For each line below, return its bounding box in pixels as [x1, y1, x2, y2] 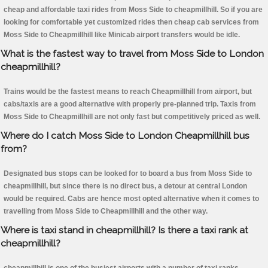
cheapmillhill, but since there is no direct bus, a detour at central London [4, 182, 247, 191]
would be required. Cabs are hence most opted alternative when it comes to [4, 194, 259, 203]
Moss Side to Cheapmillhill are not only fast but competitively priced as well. [4, 112, 260, 121]
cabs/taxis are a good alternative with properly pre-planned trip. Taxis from [4, 100, 256, 109]
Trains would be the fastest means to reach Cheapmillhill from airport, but [4, 87, 252, 96]
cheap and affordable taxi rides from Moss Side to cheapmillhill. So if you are [4, 5, 263, 14]
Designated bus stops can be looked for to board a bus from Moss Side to [4, 169, 252, 178]
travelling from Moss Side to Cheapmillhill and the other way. [4, 207, 208, 216]
